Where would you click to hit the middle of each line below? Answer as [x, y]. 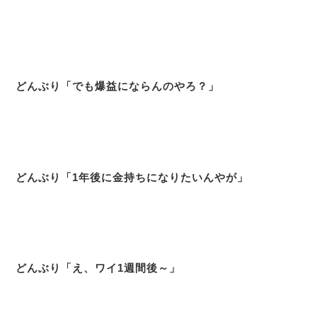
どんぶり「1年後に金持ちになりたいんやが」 [132, 177]
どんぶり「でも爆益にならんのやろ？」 [118, 86]
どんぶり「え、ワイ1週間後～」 [98, 267]
